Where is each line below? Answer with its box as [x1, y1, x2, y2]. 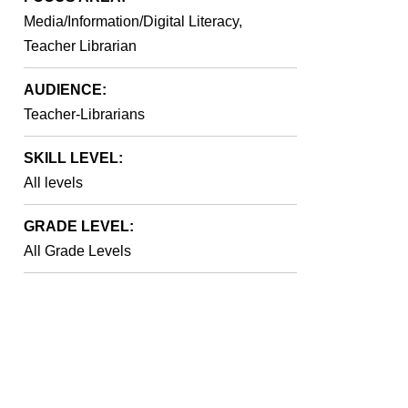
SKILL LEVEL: [24, 149, 123, 167]
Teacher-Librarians [24, 106, 145, 123]
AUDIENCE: [24, 81, 107, 98]
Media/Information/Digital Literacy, [24, 13, 242, 30]
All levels [24, 174, 83, 191]
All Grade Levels [24, 242, 131, 260]
